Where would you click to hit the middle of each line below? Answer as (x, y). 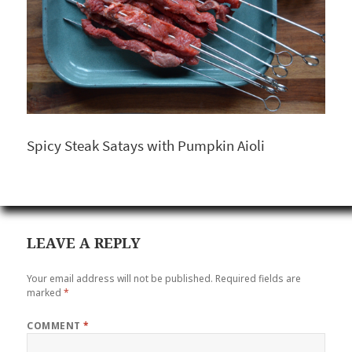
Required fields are (258, 279)
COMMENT (55, 326)
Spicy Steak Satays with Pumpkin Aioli (146, 145)
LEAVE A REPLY (84, 242)
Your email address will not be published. (120, 279)
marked (46, 293)
